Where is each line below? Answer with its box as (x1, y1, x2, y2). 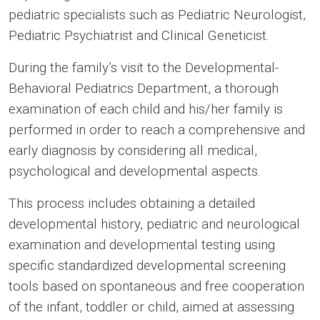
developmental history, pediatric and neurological (9, 215, 300, 232)
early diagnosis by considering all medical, (9, 141, 257, 159)
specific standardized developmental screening (9, 256, 286, 274)
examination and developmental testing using (9, 236, 275, 253)
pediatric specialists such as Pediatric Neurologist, (9, 6, 306, 23)
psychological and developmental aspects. (9, 162, 261, 179)
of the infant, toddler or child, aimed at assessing (9, 298, 294, 315)
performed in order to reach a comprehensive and (9, 121, 305, 138)
